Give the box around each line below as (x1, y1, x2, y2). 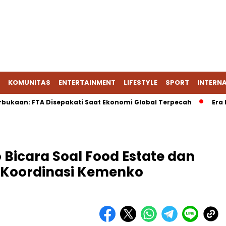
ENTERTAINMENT (59, 78, 116, 87)
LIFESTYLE (124, 78, 157, 87)
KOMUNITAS (8, 78, 50, 87)
